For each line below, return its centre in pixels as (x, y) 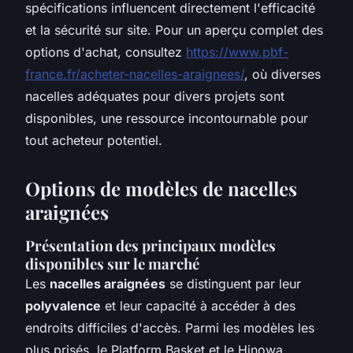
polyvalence (63, 305)
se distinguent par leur (233, 283)
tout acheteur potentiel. (94, 140)
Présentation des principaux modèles (150, 245)
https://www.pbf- (237, 52)
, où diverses (282, 74)
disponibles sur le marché (112, 263)
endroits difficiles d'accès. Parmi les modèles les (170, 327)
